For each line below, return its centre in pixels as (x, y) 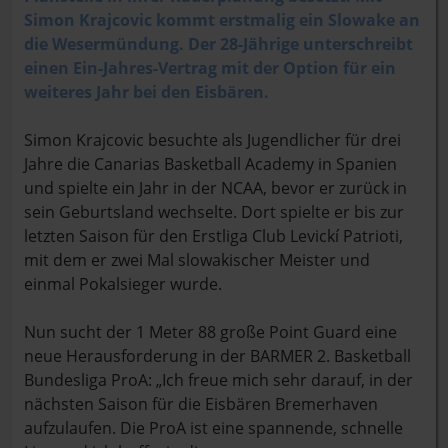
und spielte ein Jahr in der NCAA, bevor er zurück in (215, 188)
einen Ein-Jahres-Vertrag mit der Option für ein (210, 68)
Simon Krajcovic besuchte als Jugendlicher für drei (212, 140)
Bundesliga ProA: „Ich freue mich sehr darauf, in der (218, 380)
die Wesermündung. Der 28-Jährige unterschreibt (218, 44)
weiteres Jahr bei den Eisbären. (146, 92)
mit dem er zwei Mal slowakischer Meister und (197, 260)
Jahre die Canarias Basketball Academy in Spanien (210, 164)
